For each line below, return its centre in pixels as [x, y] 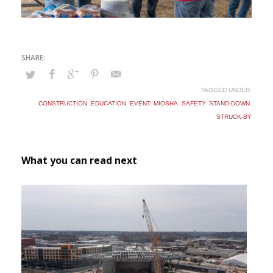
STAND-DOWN [229, 103]
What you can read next [79, 160]
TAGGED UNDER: [226, 90]
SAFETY [193, 103]
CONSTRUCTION [63, 103]
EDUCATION [108, 103]
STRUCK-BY [234, 117]
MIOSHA [166, 103]
